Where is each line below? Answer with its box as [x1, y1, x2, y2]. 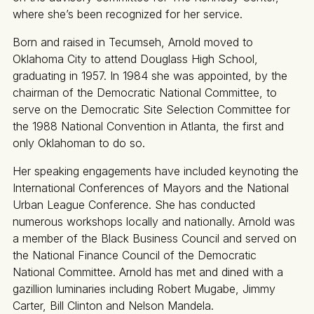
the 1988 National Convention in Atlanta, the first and [13, 119, 284, 134]
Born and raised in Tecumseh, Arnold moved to [13, 35, 253, 50]
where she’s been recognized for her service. [13, 7, 243, 22]
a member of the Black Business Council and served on [13, 231, 296, 246]
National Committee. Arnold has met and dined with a [13, 265, 283, 280]
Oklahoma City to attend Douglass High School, [13, 52, 258, 67]
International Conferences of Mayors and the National [13, 181, 289, 196]
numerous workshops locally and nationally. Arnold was [13, 214, 295, 229]
